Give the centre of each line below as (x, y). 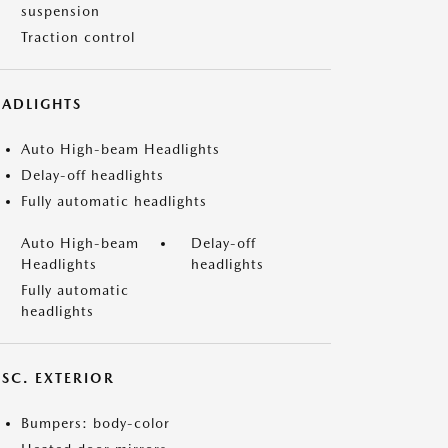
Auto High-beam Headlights (120, 149)
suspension (60, 11)
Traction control (78, 37)
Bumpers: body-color (95, 423)
